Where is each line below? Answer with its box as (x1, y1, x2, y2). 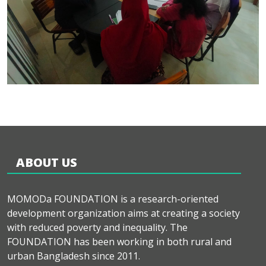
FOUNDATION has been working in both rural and (7, 235, 232, 248)
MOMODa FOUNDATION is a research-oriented (7, 192, 218, 205)
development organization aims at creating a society (7, 207, 240, 220)
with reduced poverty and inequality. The (7, 221, 188, 234)
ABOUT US (16, 154, 77, 170)
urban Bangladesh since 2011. (7, 249, 140, 262)
